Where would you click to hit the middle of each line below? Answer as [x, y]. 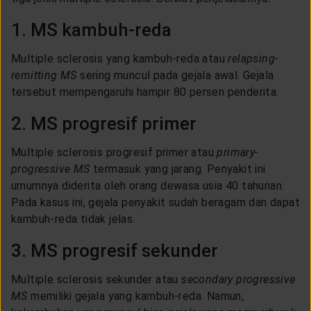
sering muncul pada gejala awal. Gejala [177, 75]
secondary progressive [238, 279]
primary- [237, 152]
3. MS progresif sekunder [115, 250]
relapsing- [253, 58]
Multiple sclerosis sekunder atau [96, 279]
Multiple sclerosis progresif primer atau [114, 152]
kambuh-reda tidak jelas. [73, 219]
